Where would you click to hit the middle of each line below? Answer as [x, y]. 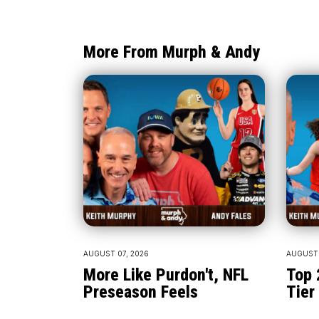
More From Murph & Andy [172, 52]
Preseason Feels [141, 292]
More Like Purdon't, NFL [166, 274]
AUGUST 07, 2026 [116, 253]
